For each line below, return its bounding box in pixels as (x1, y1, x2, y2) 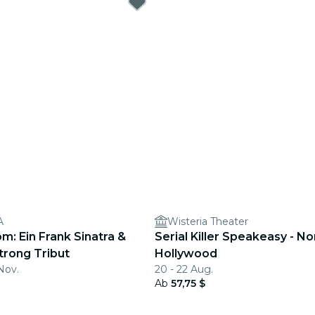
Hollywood (155, 247, 217, 260)
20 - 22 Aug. (155, 263, 213, 276)
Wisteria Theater (167, 215, 248, 228)
